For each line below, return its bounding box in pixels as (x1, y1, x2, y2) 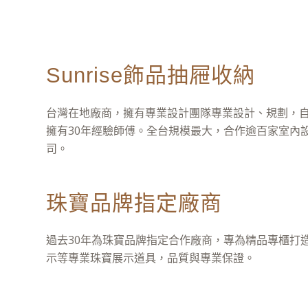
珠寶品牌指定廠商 (46, 190, 222, 215)
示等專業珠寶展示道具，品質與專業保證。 (46, 250, 255, 266)
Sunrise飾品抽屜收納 (46, 63, 255, 87)
